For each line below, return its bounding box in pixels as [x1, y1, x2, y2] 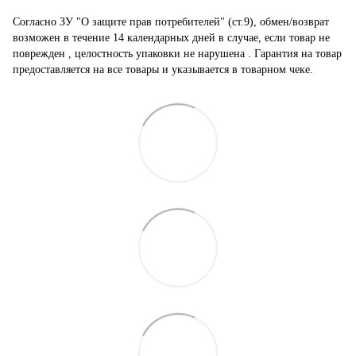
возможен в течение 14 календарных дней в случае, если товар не [13, 31, 330, 44]
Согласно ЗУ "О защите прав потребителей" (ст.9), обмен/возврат [13, 15, 329, 28]
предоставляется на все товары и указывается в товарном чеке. [13, 63, 313, 75]
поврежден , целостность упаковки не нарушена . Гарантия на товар [13, 47, 342, 60]
